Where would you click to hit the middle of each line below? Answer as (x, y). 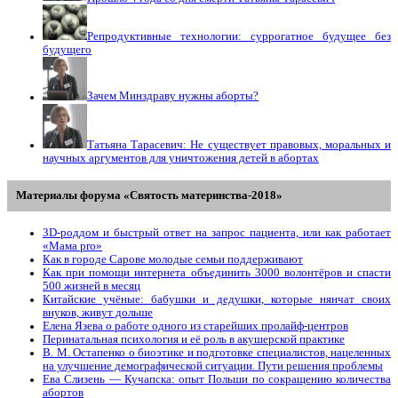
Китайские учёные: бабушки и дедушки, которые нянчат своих (217, 299)
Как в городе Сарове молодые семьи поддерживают (173, 259)
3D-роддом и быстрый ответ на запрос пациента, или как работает (217, 232)
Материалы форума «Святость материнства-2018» (149, 195)
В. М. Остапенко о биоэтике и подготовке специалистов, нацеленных (217, 352)
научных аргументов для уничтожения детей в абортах (181, 158)
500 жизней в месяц (92, 286)
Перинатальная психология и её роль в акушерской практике (194, 339)
